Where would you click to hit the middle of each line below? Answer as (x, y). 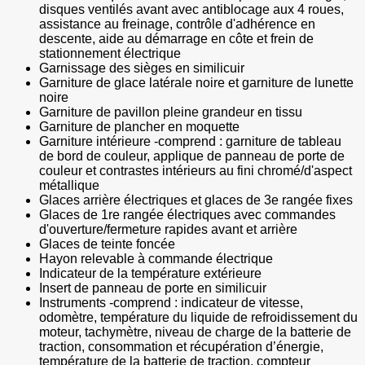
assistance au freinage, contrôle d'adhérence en (177, 24)
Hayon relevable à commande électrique (156, 259)
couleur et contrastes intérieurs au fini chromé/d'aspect (196, 171)
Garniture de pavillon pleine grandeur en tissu (171, 112)
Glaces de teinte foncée (107, 244)
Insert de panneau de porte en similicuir (153, 288)
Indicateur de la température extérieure (150, 274)
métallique (69, 186)
